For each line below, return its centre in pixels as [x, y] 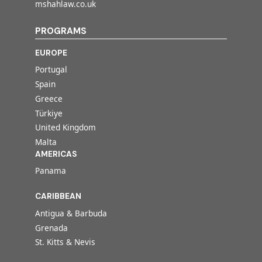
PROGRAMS [61, 31]
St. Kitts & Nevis [65, 242]
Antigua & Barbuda [71, 213]
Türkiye [49, 113]
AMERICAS [56, 154]
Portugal [51, 70]
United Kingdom [65, 127]
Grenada [51, 227]
